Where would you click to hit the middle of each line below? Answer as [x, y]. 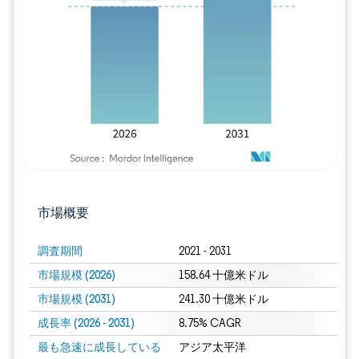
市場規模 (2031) [77, 299]
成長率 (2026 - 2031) [86, 323]
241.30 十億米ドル [223, 299]
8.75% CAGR [210, 323]
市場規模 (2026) [77, 275]
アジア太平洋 [212, 347]
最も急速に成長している [99, 347]
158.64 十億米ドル [223, 275]
